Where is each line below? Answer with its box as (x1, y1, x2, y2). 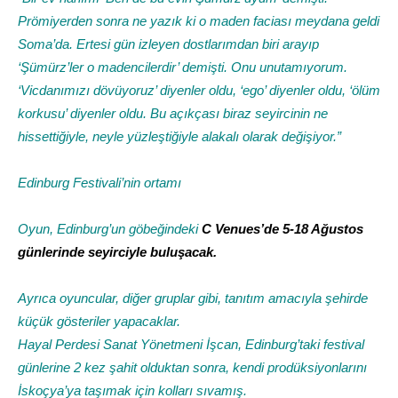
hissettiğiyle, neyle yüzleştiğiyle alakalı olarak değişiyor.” (18, 128, 341, 144)
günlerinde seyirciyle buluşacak (18, 243, 213, 259)
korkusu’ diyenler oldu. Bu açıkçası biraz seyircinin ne (18, 105, 328, 121)
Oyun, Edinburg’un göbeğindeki (18, 220, 202, 236)
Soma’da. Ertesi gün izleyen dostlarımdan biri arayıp (18, 36, 319, 52)
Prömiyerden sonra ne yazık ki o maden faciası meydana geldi (18, 12, 379, 28)
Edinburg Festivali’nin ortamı (18, 174, 181, 190)
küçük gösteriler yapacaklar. (18, 313, 180, 329)
